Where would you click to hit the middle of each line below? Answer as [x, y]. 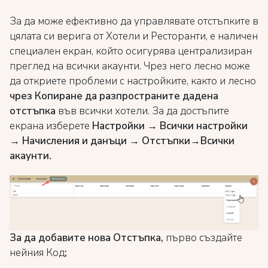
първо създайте [204, 237]
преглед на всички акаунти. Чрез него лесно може [130, 66]
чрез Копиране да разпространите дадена [114, 96]
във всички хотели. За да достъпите [142, 111]
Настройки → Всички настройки [170, 126]
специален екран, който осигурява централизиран [131, 51]
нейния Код [37, 252]
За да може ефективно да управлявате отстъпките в [134, 21]
